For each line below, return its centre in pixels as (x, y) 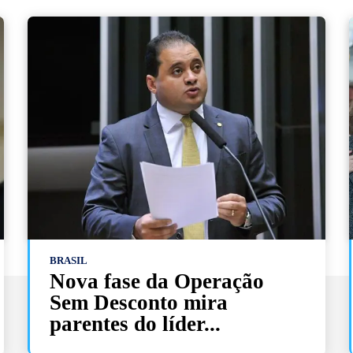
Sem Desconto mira (139, 302)
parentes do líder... (136, 323)
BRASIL (69, 260)
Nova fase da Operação (157, 281)
